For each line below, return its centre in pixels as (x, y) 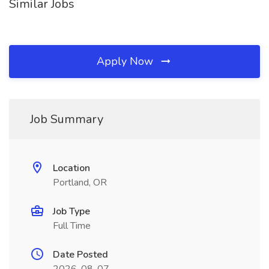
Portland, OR (80, 183)
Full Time (72, 226)
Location (71, 168)
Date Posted (80, 255)
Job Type (71, 211)
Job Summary (67, 119)
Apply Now (126, 61)
